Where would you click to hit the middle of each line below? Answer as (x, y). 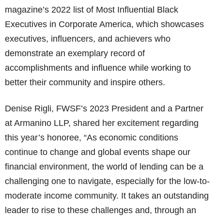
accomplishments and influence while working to (98, 68)
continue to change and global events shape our (98, 152)
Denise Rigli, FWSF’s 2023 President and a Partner (104, 108)
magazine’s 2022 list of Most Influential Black (92, 10)
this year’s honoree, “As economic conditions (92, 138)
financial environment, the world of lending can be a (104, 167)
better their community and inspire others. (85, 82)
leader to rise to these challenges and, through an (101, 210)
